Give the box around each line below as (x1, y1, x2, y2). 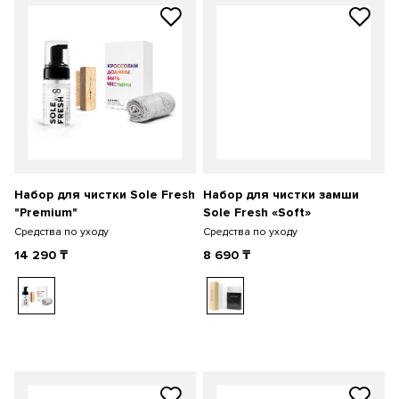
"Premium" (14, 205, 77, 220)
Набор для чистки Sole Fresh (14, 187, 195, 202)
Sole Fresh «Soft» (203, 205, 311, 220)
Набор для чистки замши (203, 187, 359, 202)
